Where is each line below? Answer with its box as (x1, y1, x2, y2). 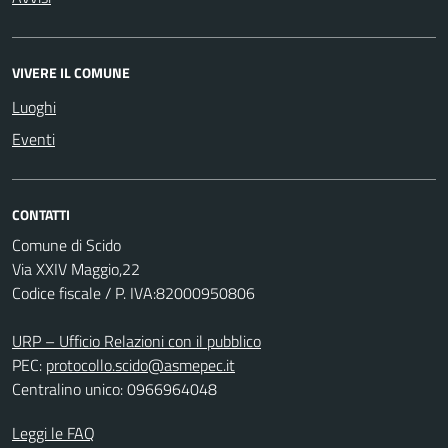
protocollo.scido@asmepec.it (46, 352, 235, 377)
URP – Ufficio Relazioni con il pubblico (12, 328, 261, 353)
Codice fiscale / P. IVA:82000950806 (12, 280, 255, 305)
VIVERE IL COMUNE (12, 61, 130, 83)
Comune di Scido (12, 232, 121, 257)
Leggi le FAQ (12, 420, 95, 445)
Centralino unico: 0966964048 (12, 376, 217, 401)
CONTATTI (12, 203, 70, 225)
